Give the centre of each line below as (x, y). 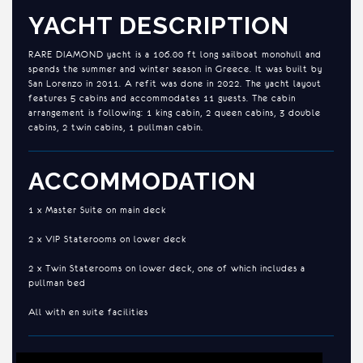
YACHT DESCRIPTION (159, 26)
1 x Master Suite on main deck (97, 209)
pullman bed (57, 282)
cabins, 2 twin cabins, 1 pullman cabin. (116, 127)
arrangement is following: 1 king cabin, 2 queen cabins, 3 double (175, 112)
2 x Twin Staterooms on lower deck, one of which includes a (167, 268)
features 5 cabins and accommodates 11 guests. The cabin (162, 98)
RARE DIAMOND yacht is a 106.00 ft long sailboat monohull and (175, 54)
